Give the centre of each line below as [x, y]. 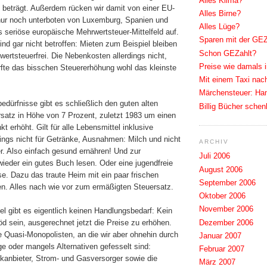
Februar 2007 [222, 249]
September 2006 [227, 182]
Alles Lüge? [219, 27]
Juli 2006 [215, 156]
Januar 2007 [220, 235]
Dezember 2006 [226, 222]
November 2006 [226, 209]
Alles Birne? [220, 13]
